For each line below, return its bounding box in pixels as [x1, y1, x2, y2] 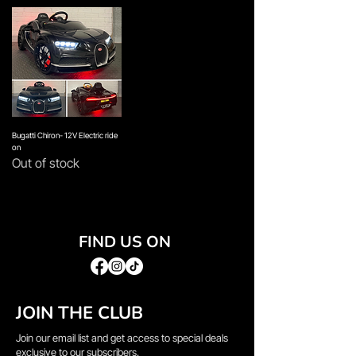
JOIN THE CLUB [16, 300, 143, 325]
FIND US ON [79, 230, 171, 253]
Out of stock [12, 154, 79, 171]
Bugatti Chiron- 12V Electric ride [12, 130, 118, 140]
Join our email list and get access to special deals [16, 331, 228, 344]
